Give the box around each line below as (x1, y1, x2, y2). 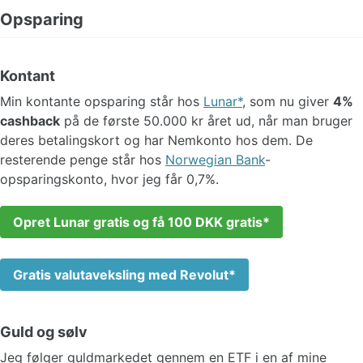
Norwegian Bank (165, 151, 265, 168)
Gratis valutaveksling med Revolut (13, 266, 228, 283)
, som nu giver (242, 92, 333, 109)
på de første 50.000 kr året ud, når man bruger (60, 112, 352, 129)
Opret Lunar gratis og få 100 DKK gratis (13, 213, 263, 230)
